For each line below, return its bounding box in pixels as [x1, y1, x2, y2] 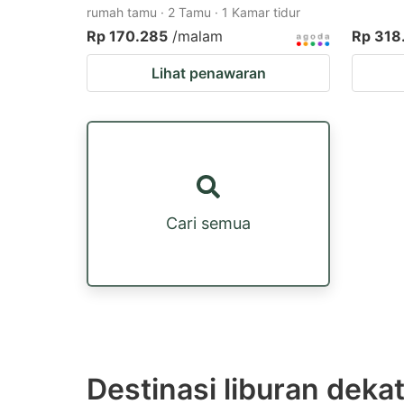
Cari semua [166, 213, 251, 233]
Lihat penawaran [151, 64, 266, 82]
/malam [172, 27, 223, 45]
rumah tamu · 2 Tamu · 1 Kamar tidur [87, 5, 300, 20]
